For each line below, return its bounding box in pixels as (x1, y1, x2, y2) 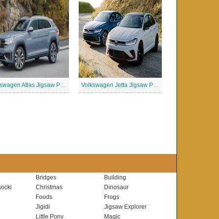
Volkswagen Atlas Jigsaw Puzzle (60, 82, 66, 88)
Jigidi (36, 203, 50, 210)
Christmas (36, 184, 63, 191)
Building (104, 174, 126, 181)
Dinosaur (104, 184, 129, 191)
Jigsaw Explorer (104, 203, 147, 210)
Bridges (36, 174, 56, 181)
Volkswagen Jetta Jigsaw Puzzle (153, 82, 159, 88)
